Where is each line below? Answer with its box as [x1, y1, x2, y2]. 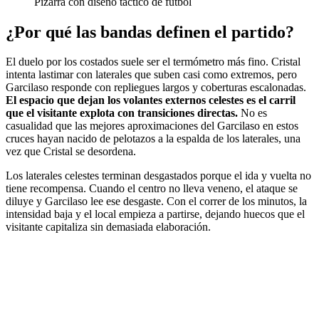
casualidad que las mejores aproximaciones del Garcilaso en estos [6, 120, 298, 132]
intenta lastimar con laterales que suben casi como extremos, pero [6, 68, 297, 81]
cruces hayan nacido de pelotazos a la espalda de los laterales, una [6, 132, 300, 145]
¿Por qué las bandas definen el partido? [6, 22, 294, 41]
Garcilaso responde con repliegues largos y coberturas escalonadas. [6, 81, 306, 94]
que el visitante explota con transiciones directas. [6, 107, 238, 120]
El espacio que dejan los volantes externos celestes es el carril [6, 94, 296, 107]
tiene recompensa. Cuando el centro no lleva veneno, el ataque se [6, 182, 298, 195]
